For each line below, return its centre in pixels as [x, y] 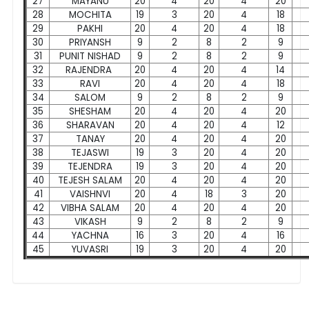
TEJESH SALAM [90, 180]
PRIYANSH [90, 42]
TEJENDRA [90, 166]
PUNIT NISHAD [90, 56]
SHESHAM [90, 111]
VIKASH [90, 221]
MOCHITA [90, 14]
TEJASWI [90, 152]
